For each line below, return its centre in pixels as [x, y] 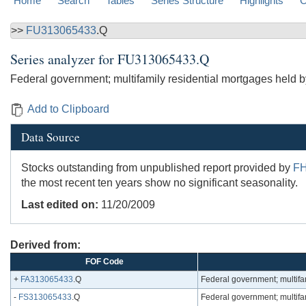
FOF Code [104, 262]
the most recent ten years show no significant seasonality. [159, 183]
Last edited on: [60, 205]
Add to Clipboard [68, 109]
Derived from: [45, 245]
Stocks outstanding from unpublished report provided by [157, 168]
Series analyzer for [64, 59]
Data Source [51, 137]
